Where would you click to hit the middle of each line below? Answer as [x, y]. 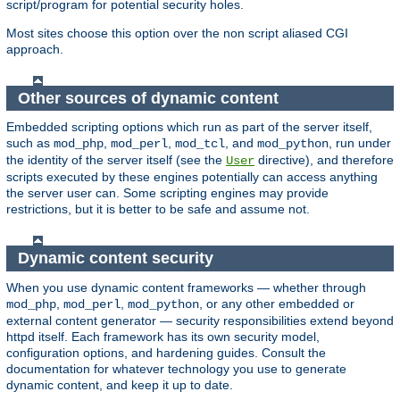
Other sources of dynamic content [150, 98]
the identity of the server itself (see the [116, 160]
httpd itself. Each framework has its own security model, [163, 336]
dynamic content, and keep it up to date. [120, 384]
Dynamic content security [117, 258]
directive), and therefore [324, 160]
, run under [360, 143]
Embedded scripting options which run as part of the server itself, [189, 127]
